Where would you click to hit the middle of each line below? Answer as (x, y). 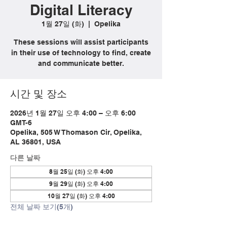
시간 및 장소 (39, 94)
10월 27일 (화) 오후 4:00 (81, 196)
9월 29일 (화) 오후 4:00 (81, 184)
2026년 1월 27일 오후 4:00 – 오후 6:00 (73, 113)
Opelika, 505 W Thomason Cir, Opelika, (76, 132)
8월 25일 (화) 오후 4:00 (81, 172)
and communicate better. (81, 63)
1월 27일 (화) (63, 24)
